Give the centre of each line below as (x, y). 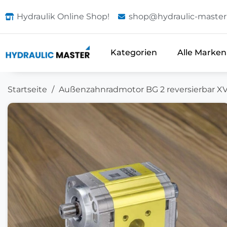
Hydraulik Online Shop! (63, 16)
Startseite (27, 89)
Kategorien (134, 53)
